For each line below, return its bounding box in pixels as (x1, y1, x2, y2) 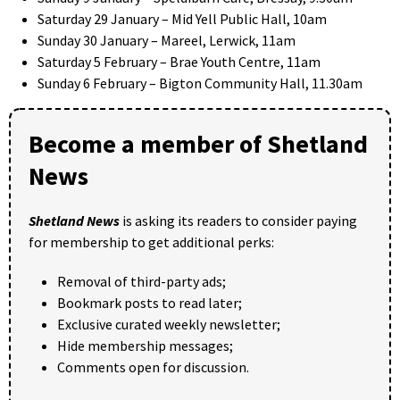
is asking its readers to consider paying (120, 212, 357, 230)
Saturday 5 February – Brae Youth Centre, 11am (37, 53, 321, 71)
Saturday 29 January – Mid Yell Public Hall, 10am (37, 10, 327, 29)
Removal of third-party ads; (57, 272, 226, 291)
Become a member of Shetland (29, 128, 368, 161)
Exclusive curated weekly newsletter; (57, 315, 280, 334)
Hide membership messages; (57, 337, 233, 355)
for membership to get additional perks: (29, 233, 274, 252)
